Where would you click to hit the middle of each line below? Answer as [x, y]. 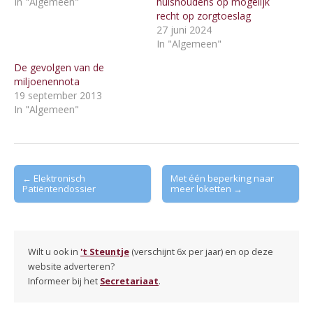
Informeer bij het [64, 281]
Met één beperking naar [223, 178]
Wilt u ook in [54, 252]
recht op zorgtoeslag [204, 15]
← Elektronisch [54, 178]
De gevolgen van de [59, 67]
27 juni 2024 [184, 29]
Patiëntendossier [59, 188]
